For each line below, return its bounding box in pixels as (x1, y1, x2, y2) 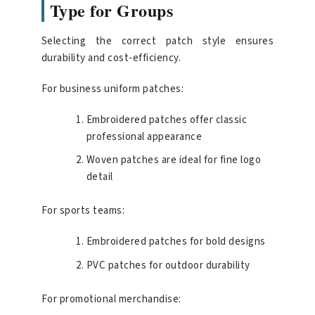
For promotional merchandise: (41, 292, 181, 307)
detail (86, 169, 113, 185)
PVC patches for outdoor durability (86, 258, 250, 274)
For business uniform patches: (41, 81, 184, 96)
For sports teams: (41, 203, 125, 219)
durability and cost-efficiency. (41, 50, 181, 65)
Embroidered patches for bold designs (86, 234, 266, 250)
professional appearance (86, 129, 202, 144)
